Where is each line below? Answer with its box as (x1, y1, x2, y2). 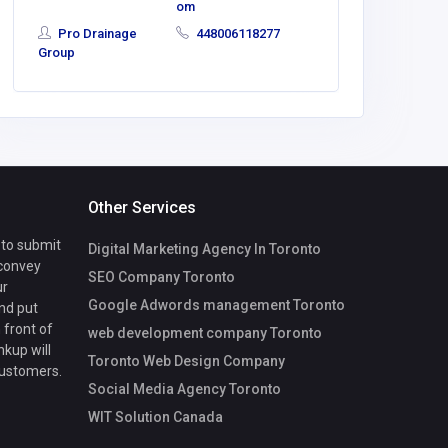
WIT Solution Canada (88, 409, 223, 426)
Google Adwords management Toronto (88, 297, 345, 314)
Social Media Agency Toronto (88, 381, 281, 398)
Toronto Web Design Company (88, 353, 285, 370)
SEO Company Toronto (88, 269, 235, 286)
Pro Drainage (55, 26, 137, 42)
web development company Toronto (88, 325, 322, 342)
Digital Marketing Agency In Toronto (88, 241, 321, 258)
